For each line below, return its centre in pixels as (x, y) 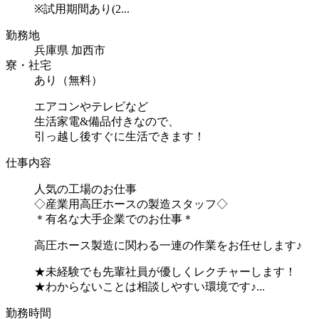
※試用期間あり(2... (82, 9)
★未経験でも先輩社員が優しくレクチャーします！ (165, 271)
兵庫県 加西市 (70, 50)
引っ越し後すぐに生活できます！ (120, 136)
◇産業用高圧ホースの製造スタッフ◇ (131, 204)
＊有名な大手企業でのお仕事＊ (114, 219)
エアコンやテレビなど (91, 106)
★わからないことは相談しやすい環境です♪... (150, 286)
